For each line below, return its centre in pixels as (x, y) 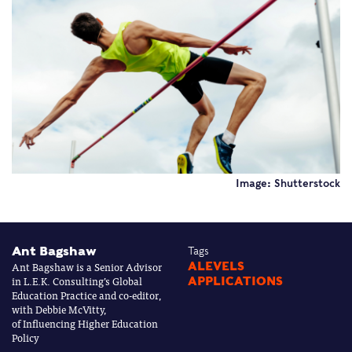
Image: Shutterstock (288, 184)
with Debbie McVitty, (59, 310)
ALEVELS (216, 267)
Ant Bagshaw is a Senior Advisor (87, 267)
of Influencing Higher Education (85, 324)
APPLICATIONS (235, 282)
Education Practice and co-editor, (86, 295)
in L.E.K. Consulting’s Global (77, 281)
